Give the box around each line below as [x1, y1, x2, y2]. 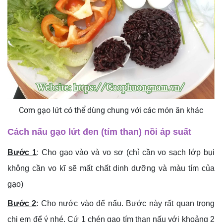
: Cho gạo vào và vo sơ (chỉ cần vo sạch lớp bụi [36, 148, 215, 157]
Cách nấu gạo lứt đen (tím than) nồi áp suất [7, 126, 191, 137]
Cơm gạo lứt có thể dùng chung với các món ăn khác [19, 105, 203, 115]
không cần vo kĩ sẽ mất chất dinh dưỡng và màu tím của [7, 164, 215, 172]
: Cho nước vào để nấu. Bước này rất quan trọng [36, 199, 215, 208]
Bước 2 [7, 199, 37, 208]
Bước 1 [7, 148, 37, 157]
